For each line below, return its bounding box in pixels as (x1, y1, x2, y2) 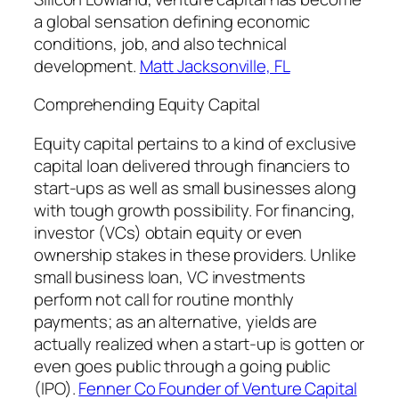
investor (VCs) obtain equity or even (34, 220, 303, 244)
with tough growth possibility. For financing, (34, 198, 355, 222)
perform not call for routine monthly (34, 287, 295, 311)
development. (34, 53, 140, 77)
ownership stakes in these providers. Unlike (34, 242, 356, 266)
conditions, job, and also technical (34, 31, 287, 55)
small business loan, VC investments (34, 265, 305, 289)
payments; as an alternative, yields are (34, 309, 318, 333)
